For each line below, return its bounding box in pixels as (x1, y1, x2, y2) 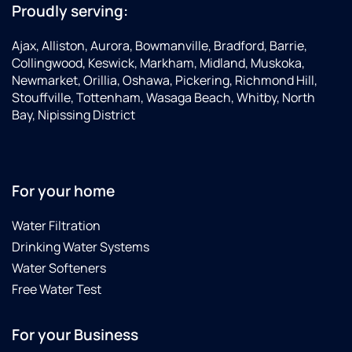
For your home (12, 181, 115, 202)
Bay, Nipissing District (12, 106, 135, 124)
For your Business (12, 324, 138, 346)
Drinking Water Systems (12, 238, 149, 256)
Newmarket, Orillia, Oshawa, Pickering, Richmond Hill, (12, 71, 317, 90)
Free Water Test (12, 280, 101, 299)
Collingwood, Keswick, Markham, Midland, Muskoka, (12, 54, 305, 72)
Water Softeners (12, 259, 106, 277)
